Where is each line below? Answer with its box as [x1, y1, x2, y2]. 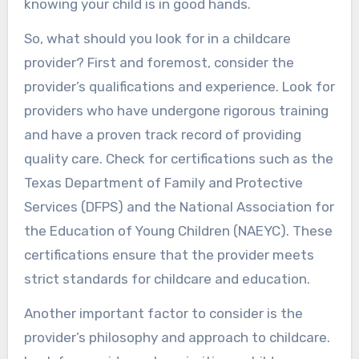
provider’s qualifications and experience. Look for [23, 78, 335, 95]
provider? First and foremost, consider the [23, 54, 294, 71]
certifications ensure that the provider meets [23, 246, 314, 263]
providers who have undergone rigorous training [23, 102, 329, 119]
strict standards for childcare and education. [23, 270, 310, 287]
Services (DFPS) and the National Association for [23, 198, 334, 215]
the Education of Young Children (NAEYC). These [23, 222, 333, 239]
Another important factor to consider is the [23, 305, 303, 321]
